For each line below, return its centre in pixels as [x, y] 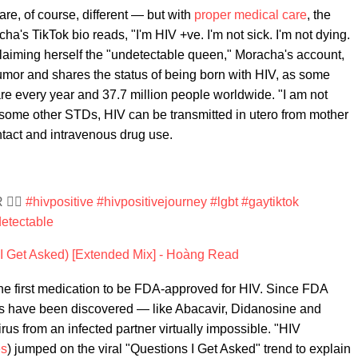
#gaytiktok [270, 202]
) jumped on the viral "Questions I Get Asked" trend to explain [179, 349]
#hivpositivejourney [152, 202]
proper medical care [251, 15]
